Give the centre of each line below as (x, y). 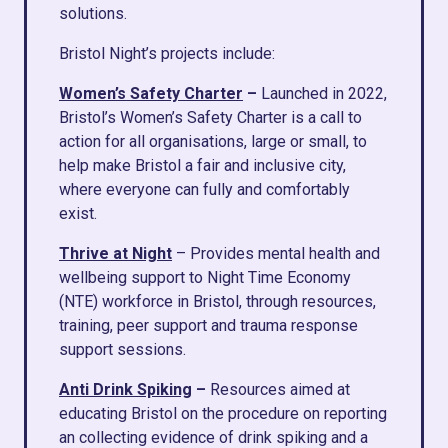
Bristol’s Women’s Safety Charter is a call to (210, 117)
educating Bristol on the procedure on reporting (223, 413)
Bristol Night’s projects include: (167, 53)
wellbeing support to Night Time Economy (205, 277)
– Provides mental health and (276, 253)
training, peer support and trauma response (208, 325)
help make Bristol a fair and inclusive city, (202, 165)
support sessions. (122, 349)
